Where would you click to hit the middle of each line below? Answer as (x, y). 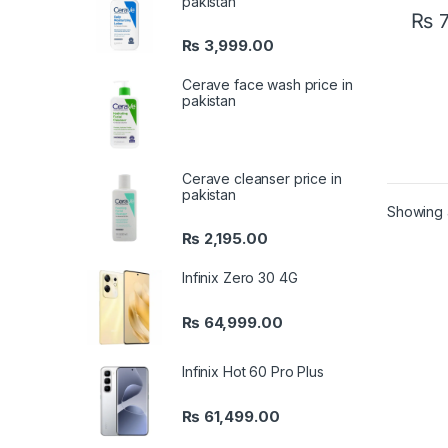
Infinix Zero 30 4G (240, 278)
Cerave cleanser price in (262, 179)
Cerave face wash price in (267, 85)
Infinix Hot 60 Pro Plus (253, 372)
